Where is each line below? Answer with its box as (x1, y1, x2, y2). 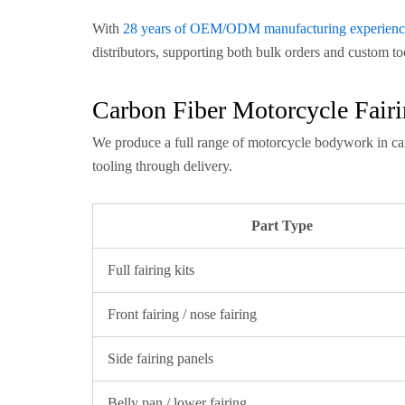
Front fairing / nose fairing (108, 306, 257, 322)
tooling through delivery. (92, 158, 232, 174)
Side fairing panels (108, 351, 213, 366)
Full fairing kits (108, 262, 194, 278)
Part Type (251, 218, 313, 233)
